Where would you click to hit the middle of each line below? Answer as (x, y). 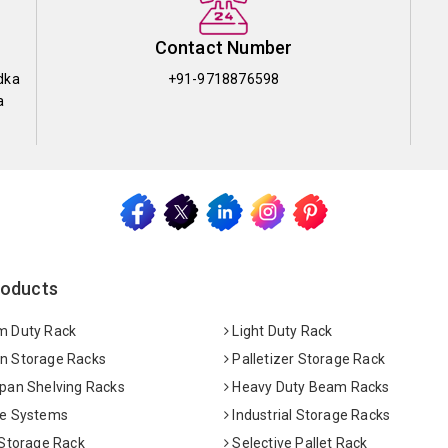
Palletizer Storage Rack (307, 358)
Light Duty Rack (281, 330)
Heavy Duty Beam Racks (309, 386)
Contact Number (223, 47)
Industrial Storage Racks (310, 414)
